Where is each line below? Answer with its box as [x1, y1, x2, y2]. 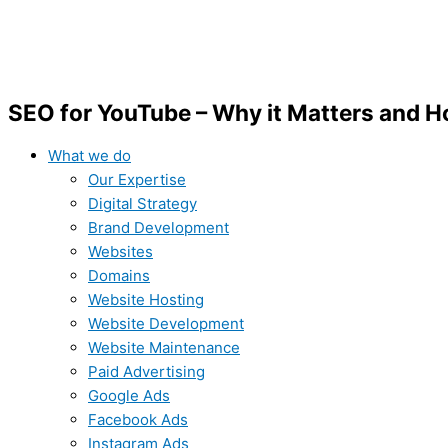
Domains [88, 265, 150, 285]
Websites [88, 241, 153, 261]
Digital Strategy [88, 193, 197, 213]
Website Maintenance [88, 337, 240, 357]
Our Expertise [88, 169, 186, 189]
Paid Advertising [88, 361, 205, 381]
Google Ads [88, 385, 170, 405]
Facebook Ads [88, 409, 188, 429]
